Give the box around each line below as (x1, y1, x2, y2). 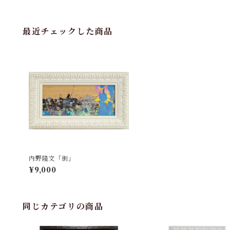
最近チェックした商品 (23, 26, 113, 36)
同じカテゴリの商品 (23, 201, 104, 212)
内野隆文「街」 (29, 155, 75, 163)
